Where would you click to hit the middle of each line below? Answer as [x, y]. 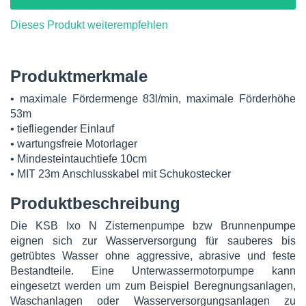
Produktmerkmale [79, 76]
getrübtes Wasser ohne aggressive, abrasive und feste [153, 256]
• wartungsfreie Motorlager [74, 144]
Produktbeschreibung [95, 203]
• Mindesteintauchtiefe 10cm [79, 159]
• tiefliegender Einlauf [62, 129]
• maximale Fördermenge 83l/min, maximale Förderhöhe [153, 99]
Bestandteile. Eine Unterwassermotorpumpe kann [153, 271]
